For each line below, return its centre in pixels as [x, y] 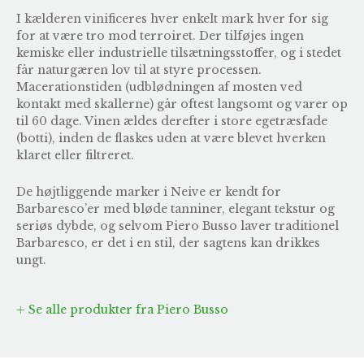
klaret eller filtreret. [75, 155]
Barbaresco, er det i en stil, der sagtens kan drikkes [168, 243]
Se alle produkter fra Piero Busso [127, 309]
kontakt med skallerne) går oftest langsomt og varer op [182, 104]
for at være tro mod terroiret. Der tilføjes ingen [160, 35]
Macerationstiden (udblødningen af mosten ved [159, 87]
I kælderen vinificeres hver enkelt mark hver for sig [172, 18]
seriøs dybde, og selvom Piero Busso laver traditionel [178, 225]
